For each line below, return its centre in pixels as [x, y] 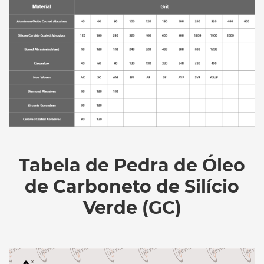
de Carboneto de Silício [132, 187]
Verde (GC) [132, 208]
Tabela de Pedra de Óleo [132, 166]
